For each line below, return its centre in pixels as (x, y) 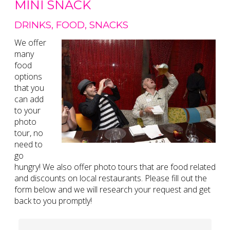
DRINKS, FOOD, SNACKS (71, 25)
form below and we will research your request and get (112, 190)
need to (28, 145)
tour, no (29, 133)
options (28, 77)
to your (27, 111)
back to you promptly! (53, 201)
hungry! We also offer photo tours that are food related (115, 167)
